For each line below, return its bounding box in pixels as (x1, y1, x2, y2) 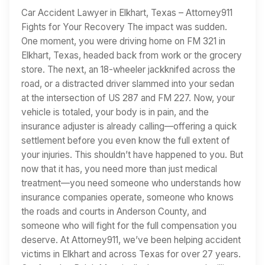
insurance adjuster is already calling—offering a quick (21, 120, 237, 132)
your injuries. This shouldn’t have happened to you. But (21, 148, 243, 160)
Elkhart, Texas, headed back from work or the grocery (21, 49, 242, 61)
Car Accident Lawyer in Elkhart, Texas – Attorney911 (21, 7, 232, 18)
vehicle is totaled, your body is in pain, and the (21, 106, 209, 118)
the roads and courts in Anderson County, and (21, 205, 206, 217)
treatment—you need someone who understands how (21, 177, 241, 189)
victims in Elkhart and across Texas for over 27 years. (21, 248, 241, 260)
